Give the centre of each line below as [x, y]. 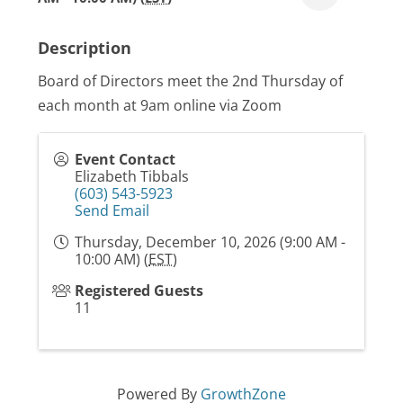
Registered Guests [139, 290]
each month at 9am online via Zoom [160, 105]
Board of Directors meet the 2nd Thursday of [191, 81]
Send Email [112, 210]
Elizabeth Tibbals [132, 176]
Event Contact [125, 159]
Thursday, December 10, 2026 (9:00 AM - [210, 242]
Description [85, 47]
